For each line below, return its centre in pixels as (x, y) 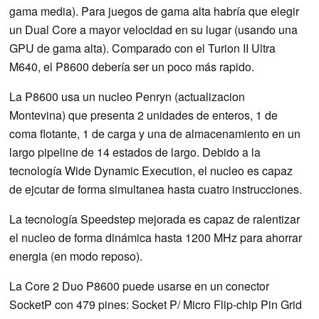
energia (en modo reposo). (76, 256)
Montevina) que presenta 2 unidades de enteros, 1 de (143, 115)
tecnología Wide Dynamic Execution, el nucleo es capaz (151, 170)
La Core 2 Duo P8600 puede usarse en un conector (139, 286)
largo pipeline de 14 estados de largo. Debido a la (135, 152)
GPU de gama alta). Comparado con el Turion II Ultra (142, 48)
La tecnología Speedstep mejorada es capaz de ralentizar (155, 219)
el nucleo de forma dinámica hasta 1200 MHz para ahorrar (156, 237)
